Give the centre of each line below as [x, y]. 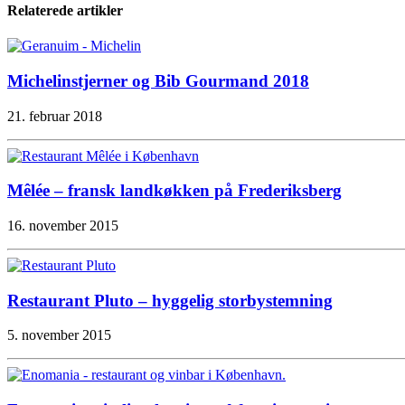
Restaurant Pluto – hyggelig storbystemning [170, 300]
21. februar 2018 [55, 116]
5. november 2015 [59, 335]
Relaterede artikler [65, 10]
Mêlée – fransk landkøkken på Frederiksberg [174, 191]
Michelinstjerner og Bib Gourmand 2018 [158, 80]
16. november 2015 [63, 226]
